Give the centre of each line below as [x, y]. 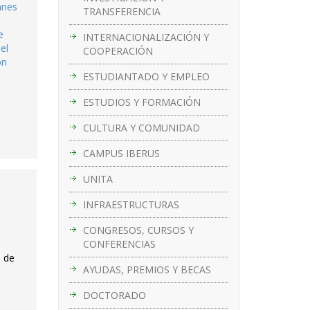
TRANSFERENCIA [121, 11]
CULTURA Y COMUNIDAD [141, 127]
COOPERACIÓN [118, 51]
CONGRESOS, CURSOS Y [138, 230]
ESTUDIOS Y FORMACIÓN [142, 102]
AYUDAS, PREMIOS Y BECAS [147, 269]
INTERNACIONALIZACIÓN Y [146, 37]
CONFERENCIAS [119, 244]
